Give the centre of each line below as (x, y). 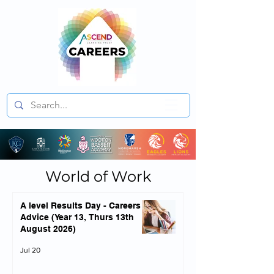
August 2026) (48, 229)
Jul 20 (30, 250)
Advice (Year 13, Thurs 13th (54, 217)
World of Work (98, 176)
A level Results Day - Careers (80, 206)
